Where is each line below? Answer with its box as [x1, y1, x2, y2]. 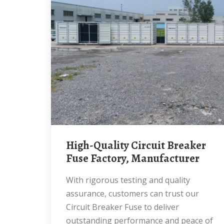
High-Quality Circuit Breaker [66, 138, 74, 153]
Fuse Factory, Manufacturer [66, 151, 199, 166]
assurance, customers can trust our [66, 188, 199, 199]
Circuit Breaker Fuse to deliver [66, 201, 179, 212]
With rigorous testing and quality [66, 174, 73, 185]
